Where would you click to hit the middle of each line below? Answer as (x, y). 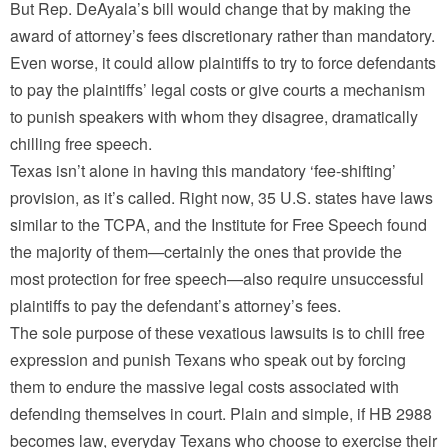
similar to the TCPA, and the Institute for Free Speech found (218, 225)
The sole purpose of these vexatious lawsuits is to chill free (217, 333)
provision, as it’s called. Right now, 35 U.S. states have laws (221, 198)
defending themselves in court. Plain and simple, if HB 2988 (221, 414)
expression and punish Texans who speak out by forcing (208, 360)
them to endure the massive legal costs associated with (204, 387)
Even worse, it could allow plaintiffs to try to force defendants (223, 63)
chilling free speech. (81, 144)
